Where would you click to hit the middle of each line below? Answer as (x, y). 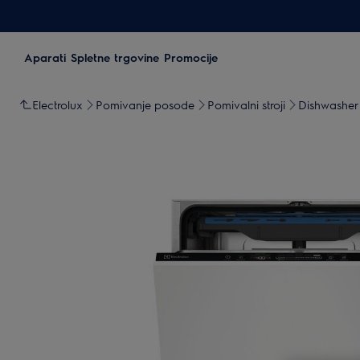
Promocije (191, 57)
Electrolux (57, 104)
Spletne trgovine (115, 57)
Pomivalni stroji (246, 104)
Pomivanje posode (145, 104)
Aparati (45, 57)
